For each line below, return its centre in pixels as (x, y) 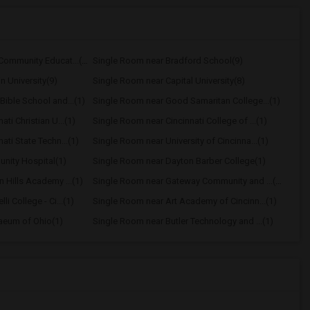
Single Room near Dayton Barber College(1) (179, 161)
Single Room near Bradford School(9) (167, 61)
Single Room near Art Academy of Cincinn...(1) (184, 201)
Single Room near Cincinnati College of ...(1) (180, 121)
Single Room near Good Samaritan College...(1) (186, 101)
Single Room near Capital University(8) (168, 81)
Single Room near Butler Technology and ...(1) (183, 221)
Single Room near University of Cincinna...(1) (180, 141)
